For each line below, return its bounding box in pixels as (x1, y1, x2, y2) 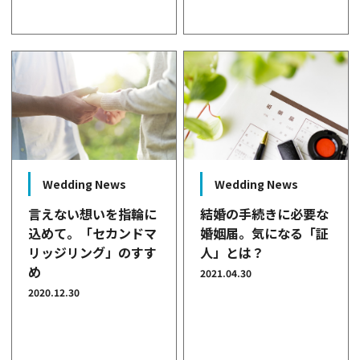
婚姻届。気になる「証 (200, 223, 329, 243)
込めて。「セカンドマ (28, 223, 157, 243)
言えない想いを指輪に (28, 204, 157, 224)
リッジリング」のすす (28, 243, 157, 263)
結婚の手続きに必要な (200, 204, 329, 224)
